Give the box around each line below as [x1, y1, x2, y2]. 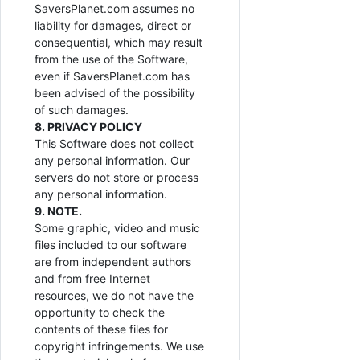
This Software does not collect [35, 137, 194, 151]
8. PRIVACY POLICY [35, 120, 142, 134]
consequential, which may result [35, 35, 202, 50]
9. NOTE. [35, 204, 82, 219]
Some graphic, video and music [35, 221, 200, 235]
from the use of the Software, [35, 52, 188, 67]
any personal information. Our [35, 153, 190, 168]
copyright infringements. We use [35, 339, 204, 354]
